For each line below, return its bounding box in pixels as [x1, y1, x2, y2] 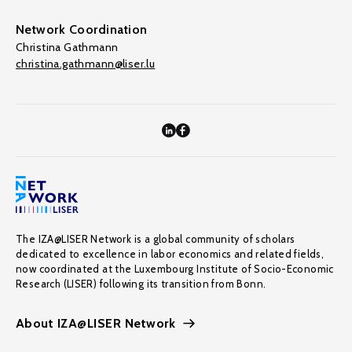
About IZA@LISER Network [16, 316, 176, 331]
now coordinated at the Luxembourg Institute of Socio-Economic [16, 262, 334, 275]
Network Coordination [16, 22, 148, 37]
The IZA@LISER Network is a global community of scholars [16, 233, 295, 245]
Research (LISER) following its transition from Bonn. [16, 277, 266, 290]
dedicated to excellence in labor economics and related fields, [16, 247, 324, 260]
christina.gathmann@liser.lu [16, 57, 156, 71]
